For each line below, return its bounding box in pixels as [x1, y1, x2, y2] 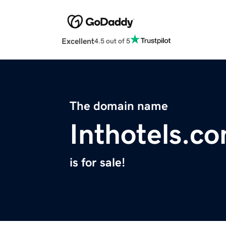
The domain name [70, 100, 168, 112]
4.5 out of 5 [94, 37, 130, 44]
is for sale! [70, 156, 125, 169]
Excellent [62, 37, 94, 45]
